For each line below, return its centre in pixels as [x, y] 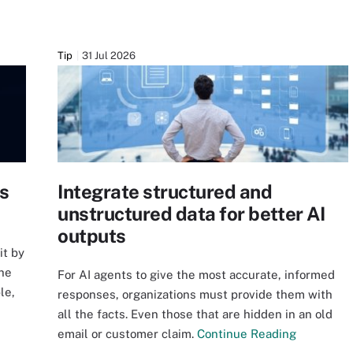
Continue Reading [247, 333]
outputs [92, 236]
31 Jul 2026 [109, 56]
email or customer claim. [127, 333]
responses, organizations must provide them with [195, 294]
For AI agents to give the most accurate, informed [196, 274]
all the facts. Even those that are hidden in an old [195, 314]
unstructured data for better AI [191, 214]
